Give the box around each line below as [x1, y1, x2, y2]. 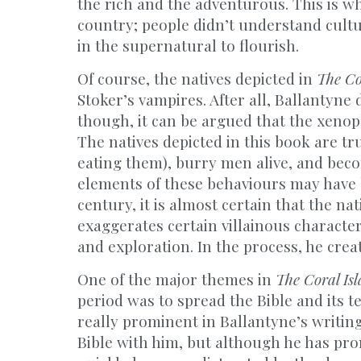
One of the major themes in [77, 268, 276, 289]
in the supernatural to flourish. [77, 35, 299, 56]
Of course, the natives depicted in [77, 68, 317, 89]
